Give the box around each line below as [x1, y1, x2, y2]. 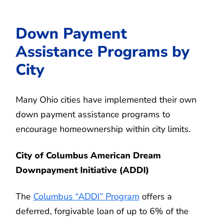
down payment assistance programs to [16, 108, 170, 120]
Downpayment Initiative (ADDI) [16, 164, 149, 176]
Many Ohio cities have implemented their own [16, 93, 197, 106]
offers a [139, 190, 172, 202]
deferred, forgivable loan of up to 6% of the [16, 205, 189, 217]
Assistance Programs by [16, 41, 190, 62]
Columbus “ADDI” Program [33, 190, 139, 202]
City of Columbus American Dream [16, 149, 161, 161]
